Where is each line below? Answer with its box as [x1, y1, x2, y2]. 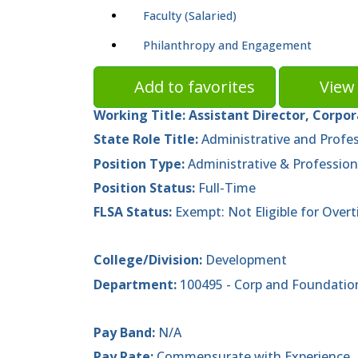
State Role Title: [93, 130, 201, 149]
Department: [93, 275, 177, 293]
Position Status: [93, 178, 198, 197]
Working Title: [93, 106, 185, 125]
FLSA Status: [93, 202, 175, 221]
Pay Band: [93, 323, 158, 341]
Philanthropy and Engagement [143, 38, 312, 54]
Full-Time [198, 178, 256, 197]
